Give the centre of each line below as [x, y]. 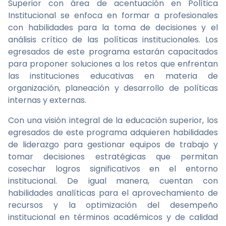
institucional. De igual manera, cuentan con [113, 181]
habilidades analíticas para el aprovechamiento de [113, 193]
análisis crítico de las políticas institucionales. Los [113, 40]
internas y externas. [47, 100]
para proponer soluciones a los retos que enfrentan [113, 64]
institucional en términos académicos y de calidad [113, 217]
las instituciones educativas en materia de [113, 76]
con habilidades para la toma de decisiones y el [113, 27]
